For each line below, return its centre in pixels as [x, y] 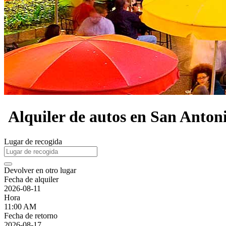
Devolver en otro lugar [40, 170]
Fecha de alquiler [31, 179]
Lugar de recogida [33, 141]
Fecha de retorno [31, 215]
